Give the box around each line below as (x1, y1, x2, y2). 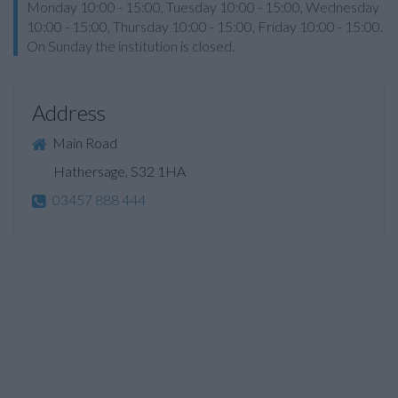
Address (32, 99, 106, 125)
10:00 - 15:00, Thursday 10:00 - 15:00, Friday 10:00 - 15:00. (27, 18, 383, 35)
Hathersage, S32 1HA (32, 163, 186, 180)
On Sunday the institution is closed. (27, 37, 235, 54)
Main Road (50, 134, 117, 151)
